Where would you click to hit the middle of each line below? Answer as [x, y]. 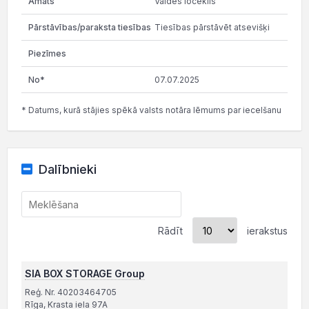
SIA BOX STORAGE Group [85, 273]
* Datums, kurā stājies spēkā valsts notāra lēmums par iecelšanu [151, 110]
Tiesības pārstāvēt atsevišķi [212, 27]
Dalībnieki [67, 169]
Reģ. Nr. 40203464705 [71, 292]
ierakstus [266, 230]
